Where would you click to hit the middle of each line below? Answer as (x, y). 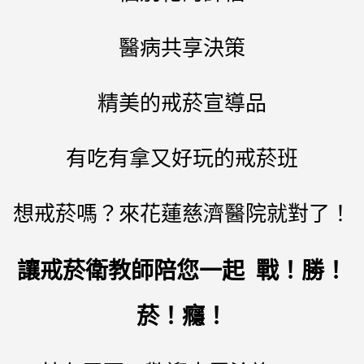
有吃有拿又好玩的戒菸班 (182, 158)
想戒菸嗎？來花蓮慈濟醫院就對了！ (182, 213)
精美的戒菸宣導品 (182, 102)
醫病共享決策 (182, 47)
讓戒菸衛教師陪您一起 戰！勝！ (182, 270)
